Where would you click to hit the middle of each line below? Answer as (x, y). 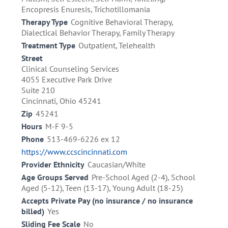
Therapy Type (45, 22)
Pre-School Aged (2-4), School (144, 177)
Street (32, 58)
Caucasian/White (117, 165)
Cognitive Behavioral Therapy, (122, 22)
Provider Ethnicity (53, 165)
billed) (33, 211)
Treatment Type (48, 46)
